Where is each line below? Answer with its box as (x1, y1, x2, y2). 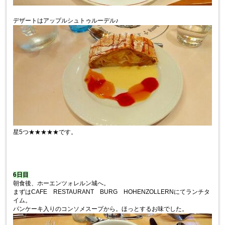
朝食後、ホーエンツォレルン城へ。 (13, 180, 110, 187)
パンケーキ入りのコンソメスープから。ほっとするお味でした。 (13, 205, 188, 213)
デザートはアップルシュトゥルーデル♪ (13, 17, 119, 25)
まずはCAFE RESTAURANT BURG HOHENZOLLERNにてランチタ (13, 188, 210, 196)
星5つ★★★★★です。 (13, 129, 77, 136)
